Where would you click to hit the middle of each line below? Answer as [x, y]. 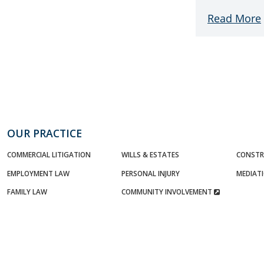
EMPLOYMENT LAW [38, 173]
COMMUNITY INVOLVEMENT [168, 192]
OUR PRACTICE [44, 133]
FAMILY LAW [27, 192]
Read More [234, 18]
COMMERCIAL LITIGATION [49, 154]
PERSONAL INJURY [151, 173]
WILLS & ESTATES [151, 154]
